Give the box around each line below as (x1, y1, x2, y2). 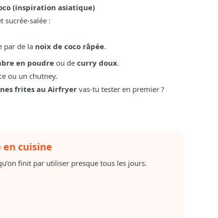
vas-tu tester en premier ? (76, 84, 164, 94)
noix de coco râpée (35, 41, 104, 51)
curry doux (76, 58, 117, 68)
